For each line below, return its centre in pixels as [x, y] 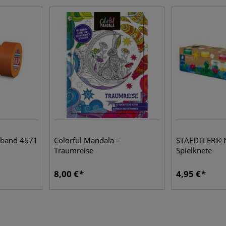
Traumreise [74, 150]
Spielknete [194, 150]
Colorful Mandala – [87, 140]
